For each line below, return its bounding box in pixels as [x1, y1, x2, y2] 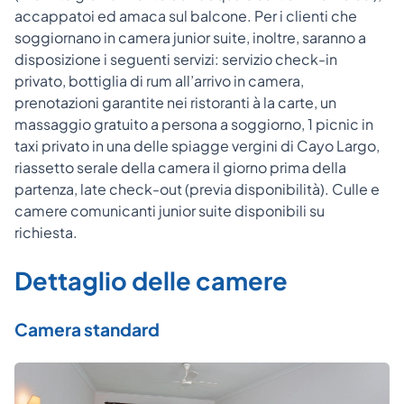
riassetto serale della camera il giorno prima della [14, 157, 346, 177]
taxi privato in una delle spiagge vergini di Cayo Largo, [14, 135, 380, 155]
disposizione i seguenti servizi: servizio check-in [14, 49, 337, 69]
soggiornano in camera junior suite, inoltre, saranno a [14, 27, 366, 47]
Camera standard [14, 317, 160, 340]
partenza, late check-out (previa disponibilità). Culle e [14, 179, 380, 198]
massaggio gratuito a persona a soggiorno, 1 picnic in [14, 114, 373, 133]
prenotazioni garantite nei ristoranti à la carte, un [14, 92, 336, 112]
